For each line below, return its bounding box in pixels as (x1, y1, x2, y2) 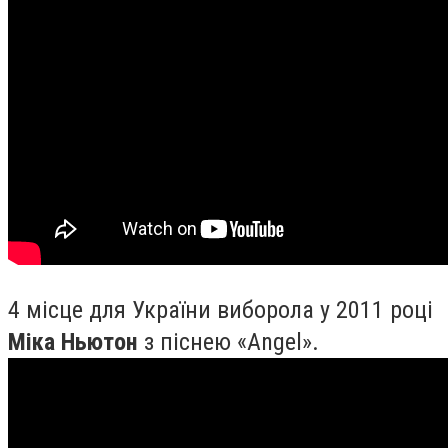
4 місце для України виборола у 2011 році (8, 296, 433, 325)
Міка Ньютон (8, 328, 138, 357)
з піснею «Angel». (138, 328, 319, 357)
